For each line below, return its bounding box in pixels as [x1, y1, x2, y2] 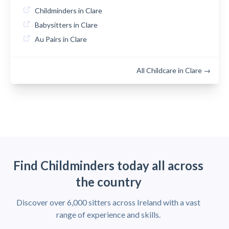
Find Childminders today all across [13, 158, 203, 173]
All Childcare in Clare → [136, 66, 211, 75]
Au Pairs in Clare [35, 35, 87, 43]
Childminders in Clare [35, 6, 102, 15]
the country [75, 174, 142, 189]
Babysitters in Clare [35, 20, 98, 29]
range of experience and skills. [56, 210, 161, 219]
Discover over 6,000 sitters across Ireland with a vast [16, 197, 200, 207]
